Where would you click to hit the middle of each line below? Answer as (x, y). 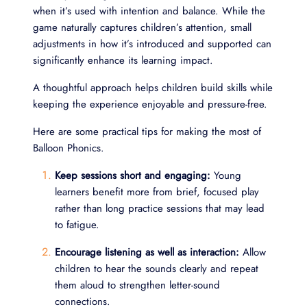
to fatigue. (77, 224)
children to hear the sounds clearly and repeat (157, 268)
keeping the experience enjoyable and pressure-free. (150, 104)
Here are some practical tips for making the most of (147, 131)
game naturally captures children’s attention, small (142, 27)
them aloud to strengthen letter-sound (137, 285)
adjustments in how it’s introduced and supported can (152, 44)
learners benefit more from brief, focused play (157, 192)
